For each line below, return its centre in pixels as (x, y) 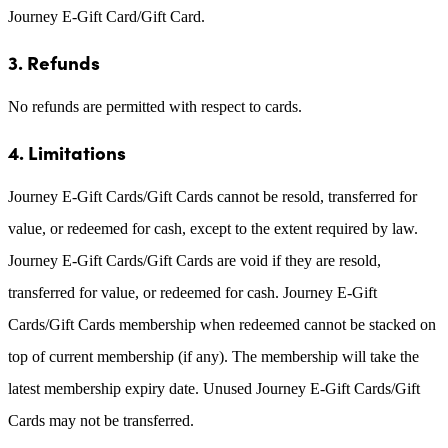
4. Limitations (67, 151)
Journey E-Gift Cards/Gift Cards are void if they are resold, (194, 260)
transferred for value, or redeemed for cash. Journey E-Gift (192, 292)
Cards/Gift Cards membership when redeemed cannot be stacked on (222, 324)
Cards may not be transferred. (101, 420)
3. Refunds (54, 61)
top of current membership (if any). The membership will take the (213, 356)
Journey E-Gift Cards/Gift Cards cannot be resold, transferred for (212, 196)
